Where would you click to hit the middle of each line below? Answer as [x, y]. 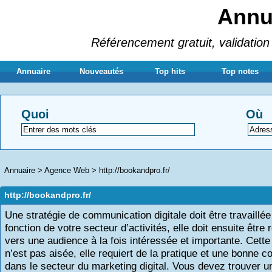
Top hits [170, 71]
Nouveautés [102, 71]
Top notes [240, 71]
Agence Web [67, 170]
